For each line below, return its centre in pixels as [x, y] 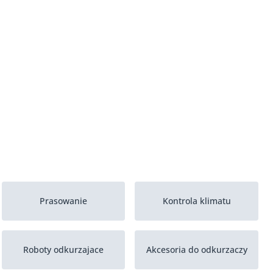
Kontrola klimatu [197, 201]
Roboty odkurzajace [63, 250]
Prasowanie [63, 201]
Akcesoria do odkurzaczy [197, 250]
